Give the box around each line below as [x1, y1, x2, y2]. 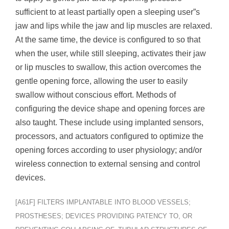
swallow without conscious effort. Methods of [15, 90, 176, 99]
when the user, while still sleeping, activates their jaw [15, 49, 206, 58]
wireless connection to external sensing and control [15, 159, 200, 168]
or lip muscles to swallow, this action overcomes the [15, 62, 201, 72]
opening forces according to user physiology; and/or [15, 145, 202, 154]
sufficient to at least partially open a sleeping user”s [15, 7, 200, 16]
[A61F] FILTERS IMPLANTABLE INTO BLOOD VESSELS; [15, 198, 191, 206]
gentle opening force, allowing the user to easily [15, 76, 188, 85]
